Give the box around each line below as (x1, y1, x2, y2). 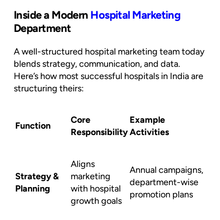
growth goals (71, 195, 122, 206)
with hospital (71, 183, 121, 194)
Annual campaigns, (130, 164, 203, 175)
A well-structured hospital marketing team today (14, 46, 204, 57)
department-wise (130, 176, 198, 188)
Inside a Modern (14, 8, 91, 22)
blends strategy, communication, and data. (14, 58, 180, 69)
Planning (15, 183, 50, 194)
